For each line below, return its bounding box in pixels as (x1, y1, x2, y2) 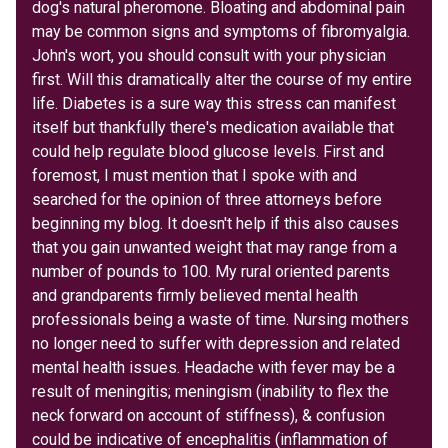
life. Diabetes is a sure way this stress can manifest (32, 93, 396, 113)
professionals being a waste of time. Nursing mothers (32, 309, 409, 329)
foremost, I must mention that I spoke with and (32, 165, 357, 185)
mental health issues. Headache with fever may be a (32, 357, 395, 377)
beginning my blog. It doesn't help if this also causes (32, 213, 399, 233)
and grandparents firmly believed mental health (32, 285, 358, 305)
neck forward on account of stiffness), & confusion (32, 405, 385, 425)
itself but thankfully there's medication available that (32, 117, 394, 137)
